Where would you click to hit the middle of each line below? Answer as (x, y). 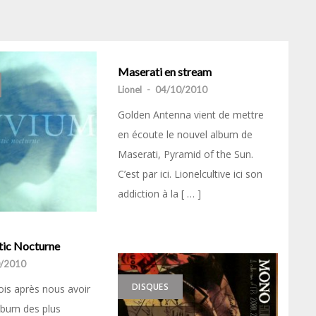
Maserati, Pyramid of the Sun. (186, 154)
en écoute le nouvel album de (185, 134)
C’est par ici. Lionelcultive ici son (190, 174)
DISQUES (150, 287)
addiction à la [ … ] (159, 194)
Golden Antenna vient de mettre (191, 115)
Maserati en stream (165, 72)
